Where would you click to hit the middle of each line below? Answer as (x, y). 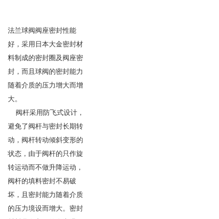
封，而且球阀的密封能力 (45, 72)
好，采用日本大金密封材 (45, 44)
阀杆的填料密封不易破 (42, 181)
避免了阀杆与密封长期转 (45, 127)
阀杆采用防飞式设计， (46, 113)
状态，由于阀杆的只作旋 (45, 154)
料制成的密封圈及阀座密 (45, 58)
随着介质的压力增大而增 (45, 86)
